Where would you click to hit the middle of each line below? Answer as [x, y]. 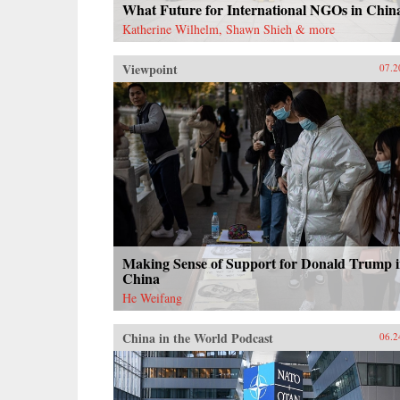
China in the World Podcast [198, 337]
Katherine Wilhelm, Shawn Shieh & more [229, 29]
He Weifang [152, 297]
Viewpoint [150, 69]
